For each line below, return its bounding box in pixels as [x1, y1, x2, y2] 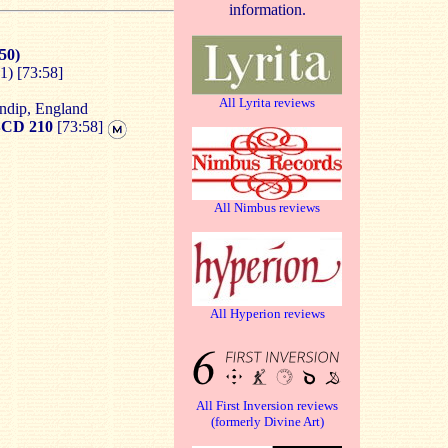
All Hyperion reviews [209, 306, 325, 321]
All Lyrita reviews [219, 95, 315, 110]
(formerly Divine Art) [210, 414, 324, 429]
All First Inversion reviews [196, 398, 338, 413]
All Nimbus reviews [214, 200, 320, 215]
